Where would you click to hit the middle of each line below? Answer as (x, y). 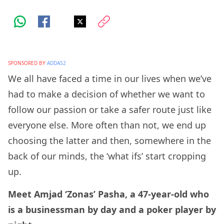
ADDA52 (56, 63)
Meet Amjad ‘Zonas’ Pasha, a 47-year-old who (108, 194)
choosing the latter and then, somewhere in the (109, 141)
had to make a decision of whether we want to (106, 94)
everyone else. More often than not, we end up (107, 125)
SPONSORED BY (27, 63)
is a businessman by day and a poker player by (112, 209)
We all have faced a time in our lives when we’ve (110, 79)
